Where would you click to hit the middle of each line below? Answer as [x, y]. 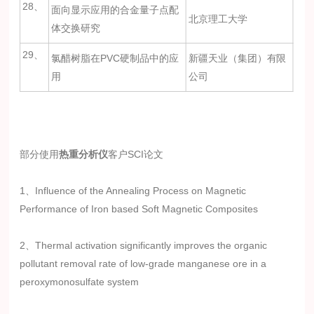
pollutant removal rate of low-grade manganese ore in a [143, 263]
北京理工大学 [218, 19]
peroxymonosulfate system [80, 281]
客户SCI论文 [136, 154]
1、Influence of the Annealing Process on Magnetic [133, 190]
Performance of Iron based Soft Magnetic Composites [139, 209]
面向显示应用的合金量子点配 [115, 10]
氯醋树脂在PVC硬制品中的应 [115, 58]
